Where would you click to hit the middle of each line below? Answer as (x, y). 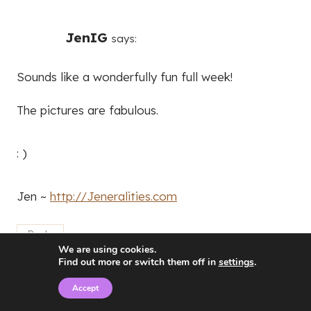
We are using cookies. (107, 250)
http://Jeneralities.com (114, 196)
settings (236, 262)
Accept (85, 288)
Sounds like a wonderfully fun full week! (125, 76)
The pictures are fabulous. (87, 110)
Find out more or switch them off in (138, 262)
